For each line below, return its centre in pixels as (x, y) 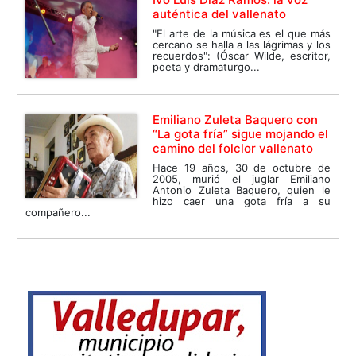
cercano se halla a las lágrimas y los (242, 44)
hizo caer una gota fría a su (242, 201)
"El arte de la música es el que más (242, 33)
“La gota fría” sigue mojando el (241, 133)
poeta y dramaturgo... (207, 66)
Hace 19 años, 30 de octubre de (242, 167)
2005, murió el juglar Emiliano (242, 178)
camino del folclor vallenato (233, 148)
